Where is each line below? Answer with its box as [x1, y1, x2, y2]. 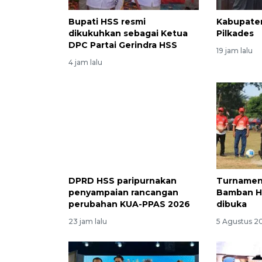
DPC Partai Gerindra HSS [68, 39, 177, 50]
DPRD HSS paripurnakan [68, 175, 177, 187]
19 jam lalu [216, 46, 253, 55]
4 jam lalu [68, 57, 102, 67]
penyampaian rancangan [68, 187, 178, 198]
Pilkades [216, 27, 254, 39]
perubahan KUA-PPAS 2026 [68, 199, 190, 210]
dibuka [216, 199, 247, 210]
